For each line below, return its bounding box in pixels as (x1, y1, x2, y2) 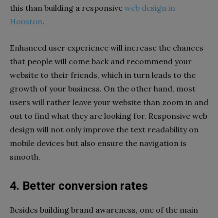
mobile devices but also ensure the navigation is (10, 138, 186, 148)
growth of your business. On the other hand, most (10, 84, 196, 94)
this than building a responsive (10, 3, 125, 13)
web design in (125, 3, 175, 13)
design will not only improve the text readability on (10, 125, 199, 135)
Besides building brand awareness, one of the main (10, 205, 198, 215)
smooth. (10, 152, 42, 162)
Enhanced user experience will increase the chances (10, 43, 203, 53)
